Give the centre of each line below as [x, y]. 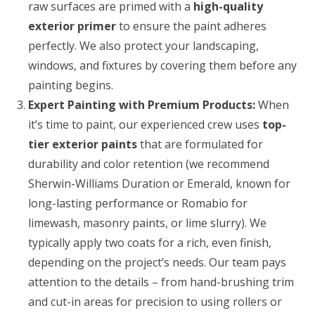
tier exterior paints [83, 144]
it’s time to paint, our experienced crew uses [145, 125]
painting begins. [71, 85]
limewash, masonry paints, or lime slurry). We [147, 223]
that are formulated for [200, 144]
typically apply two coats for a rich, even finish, [150, 243]
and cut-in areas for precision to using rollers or [155, 302]
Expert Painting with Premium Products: [142, 105]
